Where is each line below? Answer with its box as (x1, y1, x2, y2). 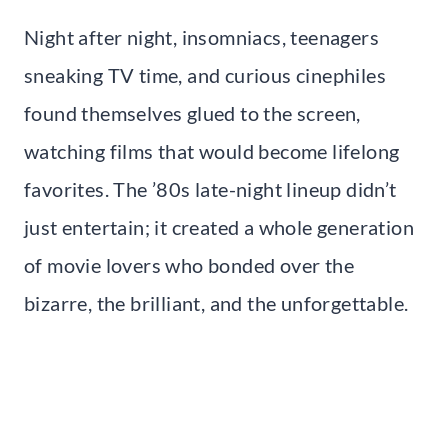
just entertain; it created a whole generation (24, 214, 414, 239)
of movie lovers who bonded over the (24, 252, 354, 277)
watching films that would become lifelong (24, 138, 400, 163)
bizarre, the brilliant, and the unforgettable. (24, 290, 409, 315)
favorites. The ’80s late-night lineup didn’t (24, 176, 397, 201)
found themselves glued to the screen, (24, 100, 361, 125)
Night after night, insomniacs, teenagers (24, 24, 379, 49)
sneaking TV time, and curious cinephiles (24, 62, 386, 87)
